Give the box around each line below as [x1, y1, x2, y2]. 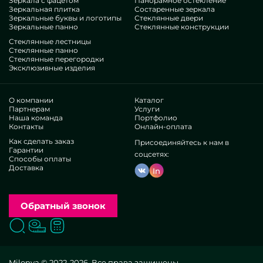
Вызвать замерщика [58, 220, 146, 231]
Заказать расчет [77, 220, 147, 231]
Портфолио [134, 113, 177, 123]
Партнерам [9, 104, 50, 114]
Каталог [134, 96, 164, 105]
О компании [9, 96, 53, 105]
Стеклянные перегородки [9, 55, 104, 64]
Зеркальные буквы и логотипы [9, 14, 122, 23]
